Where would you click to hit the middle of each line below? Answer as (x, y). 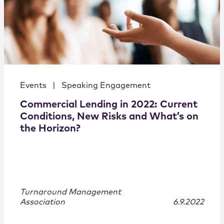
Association (42, 202)
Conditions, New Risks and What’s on (109, 117)
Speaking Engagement (106, 86)
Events (33, 86)
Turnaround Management (70, 192)
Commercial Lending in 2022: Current (109, 105)
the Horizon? (50, 129)
